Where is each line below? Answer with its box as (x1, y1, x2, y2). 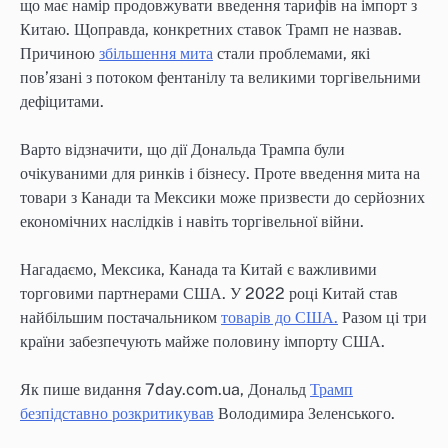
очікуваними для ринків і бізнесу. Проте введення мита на (20, 163, 420, 183)
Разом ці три (338, 307, 427, 327)
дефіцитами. (20, 91, 108, 111)
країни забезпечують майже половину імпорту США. (20, 331, 385, 351)
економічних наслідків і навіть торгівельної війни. (20, 211, 368, 231)
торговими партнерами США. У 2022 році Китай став (20, 283, 398, 303)
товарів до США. (221, 307, 338, 327)
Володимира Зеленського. (214, 404, 395, 424)
